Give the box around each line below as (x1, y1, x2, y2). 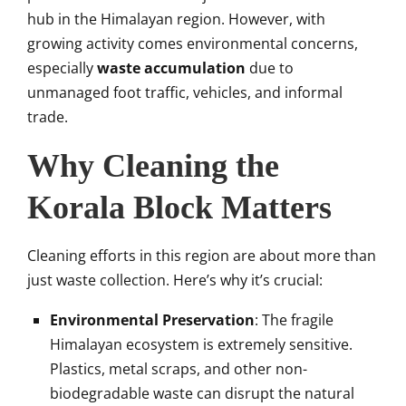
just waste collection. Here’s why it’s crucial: (27, 269, 323, 290)
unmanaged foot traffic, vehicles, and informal (27, 82, 343, 102)
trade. (27, 106, 68, 127)
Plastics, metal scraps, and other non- (50, 358, 307, 379)
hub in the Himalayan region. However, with (27, 8, 325, 29)
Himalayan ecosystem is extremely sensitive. (50, 333, 353, 354)
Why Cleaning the (27, 147, 279, 184)
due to (246, 57, 294, 78)
